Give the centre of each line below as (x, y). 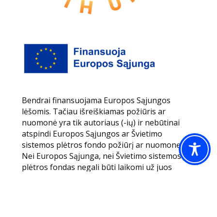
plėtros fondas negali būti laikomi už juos (97, 167)
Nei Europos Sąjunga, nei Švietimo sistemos (101, 156)
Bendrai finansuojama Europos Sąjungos (96, 101)
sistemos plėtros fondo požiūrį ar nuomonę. (102, 145)
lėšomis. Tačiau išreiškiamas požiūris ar (93, 112)
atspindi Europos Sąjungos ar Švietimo (92, 134)
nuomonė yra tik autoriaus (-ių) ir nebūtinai (101, 123)
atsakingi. (39, 178)
